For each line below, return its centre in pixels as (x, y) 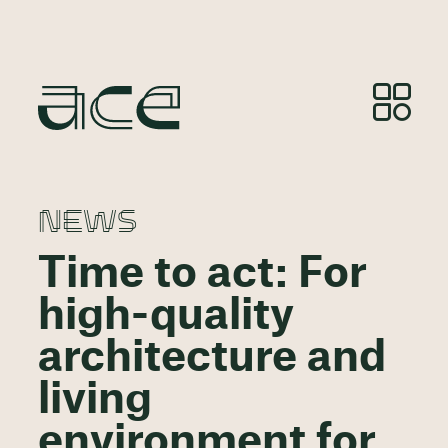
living (94, 400)
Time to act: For (202, 274)
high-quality (165, 316)
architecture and (211, 358)
